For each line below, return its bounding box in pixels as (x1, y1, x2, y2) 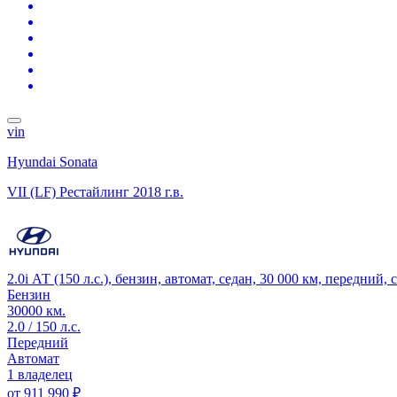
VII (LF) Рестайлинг (7, 183, 129, 199)
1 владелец (7, 366, 73, 382)
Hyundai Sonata (7, 153, 97, 169)
